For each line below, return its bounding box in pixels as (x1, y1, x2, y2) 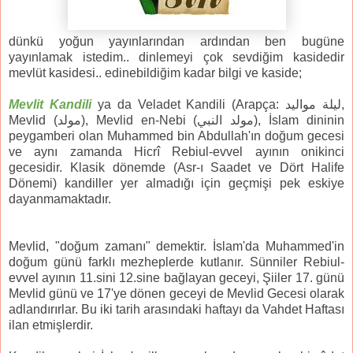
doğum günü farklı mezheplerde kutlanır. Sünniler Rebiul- (9, 255, 344, 269)
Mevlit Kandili (9, 98, 91, 112)
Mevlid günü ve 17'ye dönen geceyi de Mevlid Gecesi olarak (9, 287, 344, 301)
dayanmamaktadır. (9, 192, 111, 206)
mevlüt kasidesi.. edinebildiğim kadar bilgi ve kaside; (9, 66, 302, 80)
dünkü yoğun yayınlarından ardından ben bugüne (9, 35, 344, 49)
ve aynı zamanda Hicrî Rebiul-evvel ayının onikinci (9, 145, 344, 159)
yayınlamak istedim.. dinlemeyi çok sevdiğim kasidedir (9, 50, 344, 65)
